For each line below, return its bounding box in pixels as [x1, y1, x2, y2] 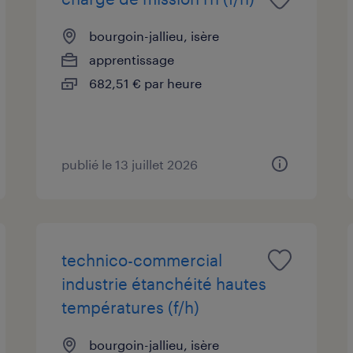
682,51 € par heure [89, 75, 203, 91]
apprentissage [89, 51, 175, 67]
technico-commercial [61, 250, 223, 269]
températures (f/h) [61, 297, 200, 317]
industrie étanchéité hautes [61, 273, 267, 293]
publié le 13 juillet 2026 [61, 156, 199, 172]
